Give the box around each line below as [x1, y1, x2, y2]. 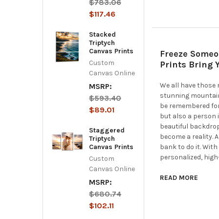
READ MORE [160, 173, 198, 182]
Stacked [88, 30, 116, 39]
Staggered [88, 126, 125, 134]
